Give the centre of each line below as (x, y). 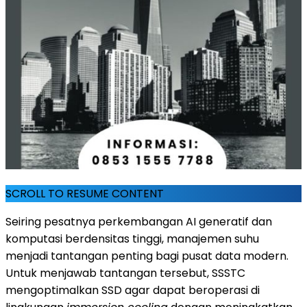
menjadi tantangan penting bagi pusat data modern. (147, 256)
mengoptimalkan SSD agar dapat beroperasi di (133, 290)
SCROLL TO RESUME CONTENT (85, 193)
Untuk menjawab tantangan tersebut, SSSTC (125, 273)
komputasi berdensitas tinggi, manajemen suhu (132, 238)
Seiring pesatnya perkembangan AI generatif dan (139, 221)
